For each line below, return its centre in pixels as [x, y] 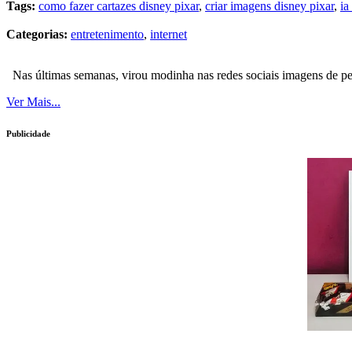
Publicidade [28, 134]
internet [169, 35]
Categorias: [37, 35]
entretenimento [107, 35]
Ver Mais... [33, 102]
